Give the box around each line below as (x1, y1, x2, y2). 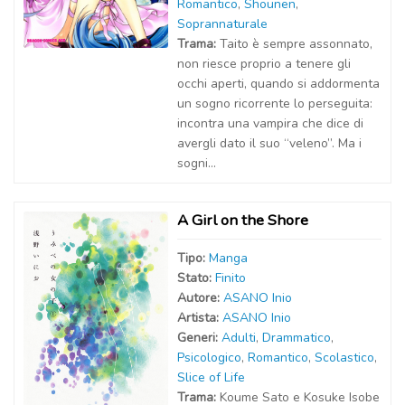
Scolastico (315, 349, 374, 366)
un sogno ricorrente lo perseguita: (177, 95, 372, 112)
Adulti (221, 329, 256, 346)
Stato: (177, 269, 215, 287)
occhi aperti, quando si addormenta (177, 75, 380, 92)
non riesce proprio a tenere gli (177, 55, 351, 72)
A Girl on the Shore (177, 210, 308, 231)
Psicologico (177, 349, 241, 366)
